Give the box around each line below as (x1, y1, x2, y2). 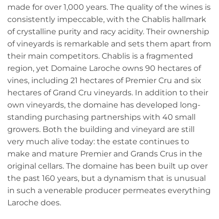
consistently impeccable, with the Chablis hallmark (7, 14, 206, 24)
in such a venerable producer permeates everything (7, 185, 211, 195)
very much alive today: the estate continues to (7, 136, 189, 146)
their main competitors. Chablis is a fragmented (7, 50, 193, 61)
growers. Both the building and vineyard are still (7, 124, 195, 134)
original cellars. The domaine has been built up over (7, 160, 208, 171)
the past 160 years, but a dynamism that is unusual (7, 173, 206, 183)
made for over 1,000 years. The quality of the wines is (7, 1, 211, 12)
